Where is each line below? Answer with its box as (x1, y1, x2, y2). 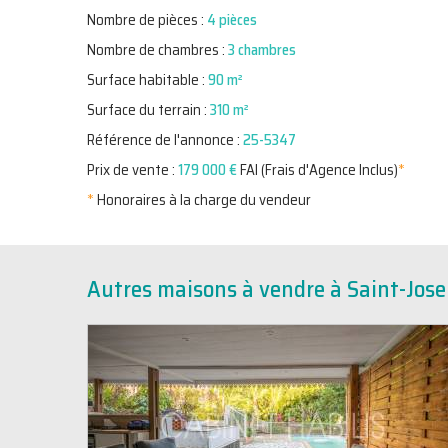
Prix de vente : (87, 158, 178, 182)
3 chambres (228, 38, 296, 62)
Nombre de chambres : (87, 38, 228, 62)
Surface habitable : (87, 68, 208, 92)
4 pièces (207, 8, 257, 32)
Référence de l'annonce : (87, 128, 243, 152)
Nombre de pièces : (87, 8, 207, 32)
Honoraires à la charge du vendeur (94, 188, 311, 212)
